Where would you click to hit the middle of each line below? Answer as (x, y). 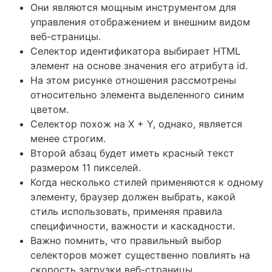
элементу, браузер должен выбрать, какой (133, 197)
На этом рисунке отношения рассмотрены (133, 80)
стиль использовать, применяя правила (126, 212)
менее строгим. (68, 139)
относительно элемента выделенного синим (137, 95)
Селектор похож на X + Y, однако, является (136, 124)
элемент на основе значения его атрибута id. (139, 66)
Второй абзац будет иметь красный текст (132, 153)
